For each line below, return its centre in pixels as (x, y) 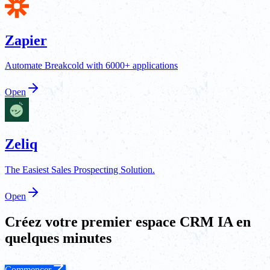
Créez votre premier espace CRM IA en (128, 222)
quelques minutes (58, 238)
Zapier (26, 40)
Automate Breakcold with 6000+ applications (91, 66)
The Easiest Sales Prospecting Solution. (80, 170)
